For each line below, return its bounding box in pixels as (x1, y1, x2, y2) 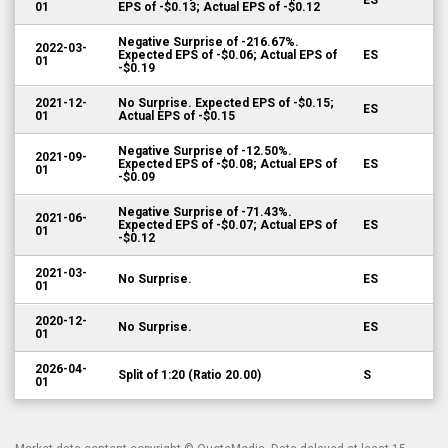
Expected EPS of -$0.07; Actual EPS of (118, 218, 337, 232)
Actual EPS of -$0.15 (118, 109, 235, 123)
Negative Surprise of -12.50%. (118, 144, 292, 158)
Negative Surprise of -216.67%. (118, 35, 299, 49)
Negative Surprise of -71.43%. (118, 205, 292, 219)
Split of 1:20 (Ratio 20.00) (118, 368, 261, 382)
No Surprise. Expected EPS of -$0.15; (118, 96, 334, 110)
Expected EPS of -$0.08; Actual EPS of (118, 157, 337, 171)
